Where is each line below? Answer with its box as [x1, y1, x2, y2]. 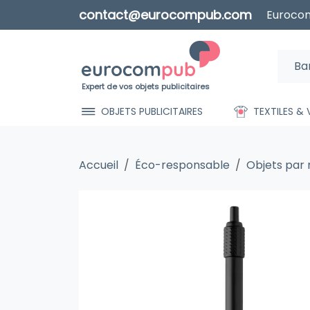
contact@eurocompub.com [79, 6, 252, 24]
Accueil [79, 157, 118, 173]
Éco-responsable [135, 157, 230, 173]
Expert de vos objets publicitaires [82, 81, 210, 92]
